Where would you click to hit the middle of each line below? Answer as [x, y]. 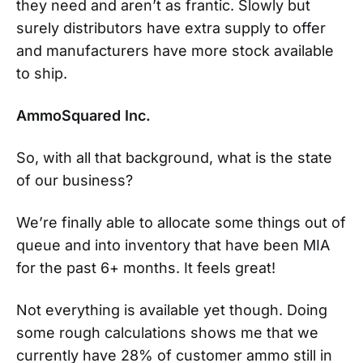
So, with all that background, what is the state [174, 157]
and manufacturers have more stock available [175, 50]
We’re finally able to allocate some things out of [181, 222]
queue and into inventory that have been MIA [173, 245]
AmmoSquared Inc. [83, 115]
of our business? [75, 180]
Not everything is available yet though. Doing [172, 310]
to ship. [42, 73]
